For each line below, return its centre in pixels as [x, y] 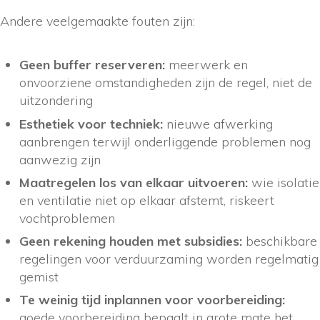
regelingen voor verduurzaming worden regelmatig [169, 259]
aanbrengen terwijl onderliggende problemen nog [165, 141]
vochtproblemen [67, 218]
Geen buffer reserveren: [92, 65]
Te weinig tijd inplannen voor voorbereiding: [152, 300]
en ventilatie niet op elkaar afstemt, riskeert [147, 200]
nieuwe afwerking [218, 124]
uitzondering [56, 101]
